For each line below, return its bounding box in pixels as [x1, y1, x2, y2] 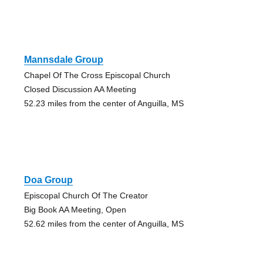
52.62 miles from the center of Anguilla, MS [23, 219, 184, 229]
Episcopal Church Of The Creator [23, 191, 148, 201]
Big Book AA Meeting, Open [23, 205, 126, 215]
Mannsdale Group [23, 55, 103, 65]
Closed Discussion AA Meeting [23, 85, 136, 95]
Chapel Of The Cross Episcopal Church [23, 70, 170, 80]
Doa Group [23, 175, 73, 186]
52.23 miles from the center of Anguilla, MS [23, 99, 184, 109]
